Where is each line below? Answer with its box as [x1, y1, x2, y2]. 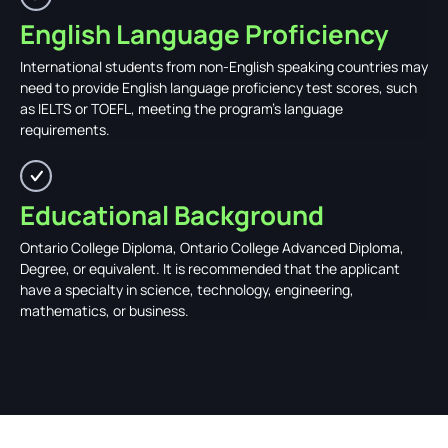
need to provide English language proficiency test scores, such [20, 77, 417, 97]
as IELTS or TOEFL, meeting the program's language [20, 98, 343, 118]
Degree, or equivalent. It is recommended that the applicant [20, 258, 400, 278]
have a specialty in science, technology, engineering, [20, 279, 354, 299]
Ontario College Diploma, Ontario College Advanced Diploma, [20, 237, 404, 257]
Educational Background [20, 196, 324, 233]
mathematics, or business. [20, 300, 189, 320]
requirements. [20, 119, 110, 139]
